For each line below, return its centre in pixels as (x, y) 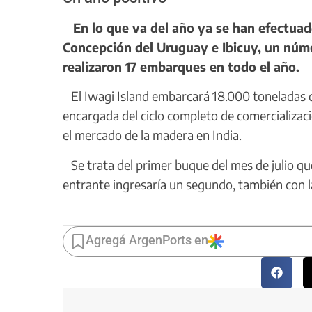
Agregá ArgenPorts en (147, 240)
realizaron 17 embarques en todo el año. (181, 67)
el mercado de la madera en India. (152, 135)
